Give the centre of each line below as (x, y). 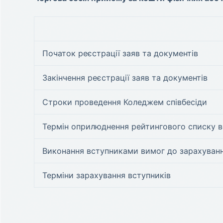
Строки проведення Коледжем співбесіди (124, 102)
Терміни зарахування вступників (106, 175)
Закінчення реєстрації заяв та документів (125, 78)
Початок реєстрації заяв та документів (120, 53)
